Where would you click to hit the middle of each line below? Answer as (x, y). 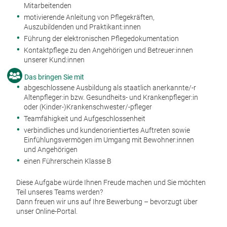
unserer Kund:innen (54, 60)
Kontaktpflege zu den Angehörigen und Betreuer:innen (108, 50)
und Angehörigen (51, 149)
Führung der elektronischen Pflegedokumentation (101, 38)
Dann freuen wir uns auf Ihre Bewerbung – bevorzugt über (107, 201)
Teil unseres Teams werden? (60, 192)
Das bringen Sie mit (54, 77)
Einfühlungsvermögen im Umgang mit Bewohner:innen (109, 140)
